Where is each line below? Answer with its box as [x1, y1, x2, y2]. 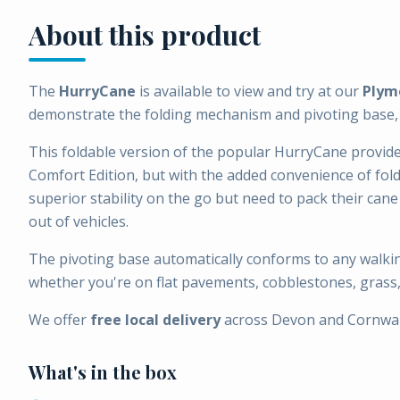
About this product [29, 17, 261, 53]
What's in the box [29, 360, 177, 384]
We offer [29, 310, 90, 329]
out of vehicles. [29, 212, 129, 231]
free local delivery [90, 310, 221, 329]
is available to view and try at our [136, 81, 362, 101]
